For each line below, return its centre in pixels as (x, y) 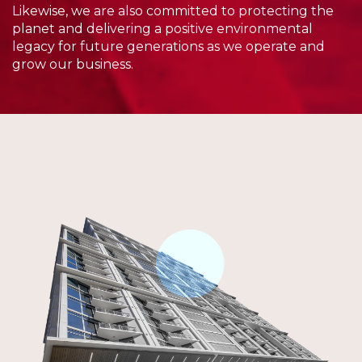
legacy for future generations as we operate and (168, 46)
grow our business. (73, 64)
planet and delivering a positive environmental (162, 28)
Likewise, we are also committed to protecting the (173, 11)
